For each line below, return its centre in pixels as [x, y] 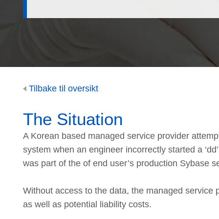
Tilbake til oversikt [62, 88]
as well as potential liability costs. [87, 205]
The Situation [73, 119]
